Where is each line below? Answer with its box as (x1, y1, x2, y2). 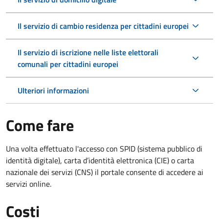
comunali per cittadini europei (18, 58, 118, 70)
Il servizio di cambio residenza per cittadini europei (18, 20, 189, 32)
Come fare (6, 113, 74, 137)
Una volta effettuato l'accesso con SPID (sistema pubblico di (6, 142, 202, 154)
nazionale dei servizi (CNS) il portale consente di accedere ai (6, 166, 203, 178)
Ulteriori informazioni (18, 84, 89, 96)
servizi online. (6, 177, 51, 190)
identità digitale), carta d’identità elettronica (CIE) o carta (6, 154, 194, 166)
